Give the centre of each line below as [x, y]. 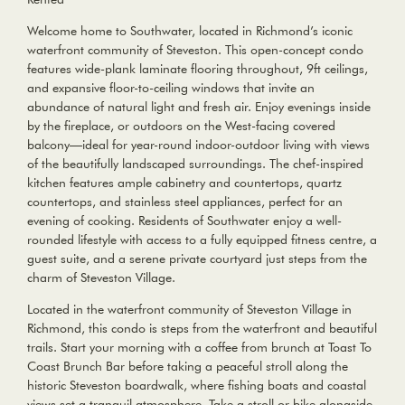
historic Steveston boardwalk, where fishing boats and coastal [197, 386]
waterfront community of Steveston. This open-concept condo [195, 50]
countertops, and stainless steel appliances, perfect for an [185, 202]
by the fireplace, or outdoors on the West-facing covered [181, 126]
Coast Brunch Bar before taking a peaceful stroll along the [188, 367]
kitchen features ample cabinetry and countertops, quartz [184, 183]
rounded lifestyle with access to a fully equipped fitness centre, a [202, 240]
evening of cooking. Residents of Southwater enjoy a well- [184, 221]
